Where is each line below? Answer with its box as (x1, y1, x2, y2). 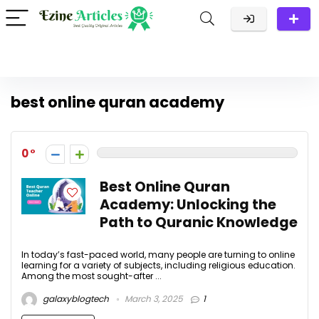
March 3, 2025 (122, 293, 183, 305)
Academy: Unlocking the (100, 195, 276, 214)
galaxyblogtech (41, 293, 109, 305)
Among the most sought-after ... (21, 270, 162, 282)
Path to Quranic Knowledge (100, 213, 298, 232)
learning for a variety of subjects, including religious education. (21, 259, 296, 271)
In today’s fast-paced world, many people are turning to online (21, 249, 295, 261)
